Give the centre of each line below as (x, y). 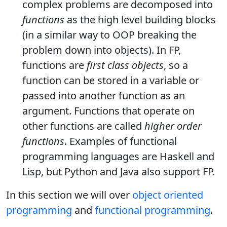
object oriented (168, 195)
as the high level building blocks (140, 20)
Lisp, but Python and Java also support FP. (119, 172)
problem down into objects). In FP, (102, 50)
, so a (176, 65)
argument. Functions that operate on (108, 111)
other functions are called (83, 126)
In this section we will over (69, 195)
